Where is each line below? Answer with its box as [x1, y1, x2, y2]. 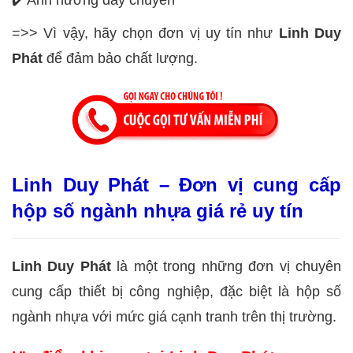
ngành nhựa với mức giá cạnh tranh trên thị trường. [12, 309, 336, 325]
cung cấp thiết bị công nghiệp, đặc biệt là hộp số [12, 284, 341, 299]
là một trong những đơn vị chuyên [117, 258, 342, 274]
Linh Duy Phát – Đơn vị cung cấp [12, 174, 341, 195]
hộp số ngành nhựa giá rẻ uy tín [12, 200, 303, 221]
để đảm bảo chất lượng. [43, 50, 198, 66]
